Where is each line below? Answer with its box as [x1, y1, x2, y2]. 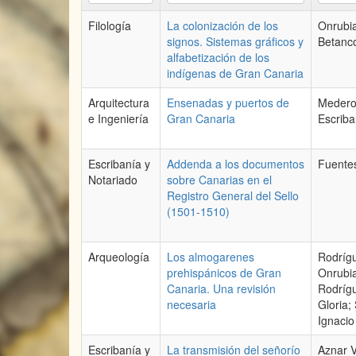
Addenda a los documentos [167, 156, 304, 172]
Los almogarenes [167, 249, 254, 265]
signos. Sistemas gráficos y [167, 33, 304, 49]
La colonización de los [167, 17, 278, 33]
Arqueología [88, 249, 149, 265]
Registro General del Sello [167, 188, 299, 203]
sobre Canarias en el [167, 172, 272, 188]
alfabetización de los [167, 49, 269, 65]
